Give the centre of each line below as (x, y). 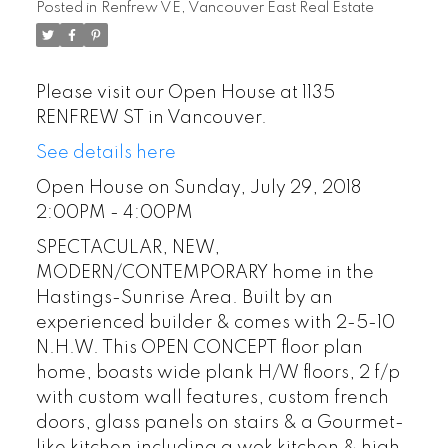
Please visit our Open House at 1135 (185, 92)
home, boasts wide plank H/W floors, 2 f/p (217, 372)
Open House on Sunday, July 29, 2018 (198, 187)
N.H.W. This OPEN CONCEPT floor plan (199, 347)
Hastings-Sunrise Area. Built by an (184, 297)
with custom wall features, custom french (212, 397)
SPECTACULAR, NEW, (127, 247)
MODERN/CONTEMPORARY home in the (204, 272)
